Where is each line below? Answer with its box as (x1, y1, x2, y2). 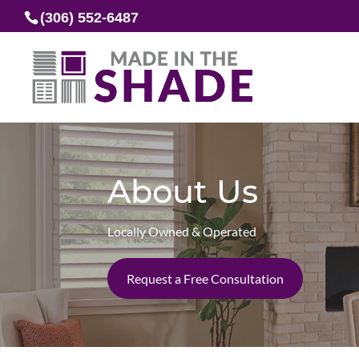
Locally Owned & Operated (107, 224, 257, 239)
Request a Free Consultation (127, 271, 284, 286)
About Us (107, 171, 259, 211)
